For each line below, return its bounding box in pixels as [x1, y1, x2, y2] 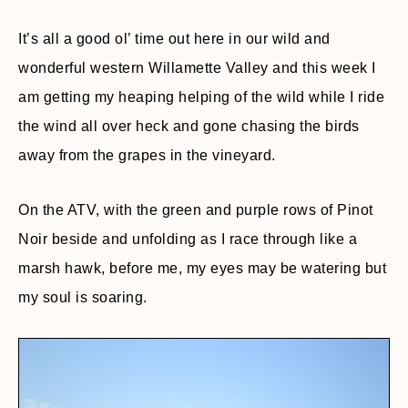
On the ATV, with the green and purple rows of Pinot [18, 202, 373, 219]
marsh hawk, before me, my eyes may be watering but [18, 260, 386, 277]
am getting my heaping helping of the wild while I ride [18, 89, 384, 106]
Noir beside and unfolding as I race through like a [18, 231, 357, 248]
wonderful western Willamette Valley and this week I [18, 60, 376, 76]
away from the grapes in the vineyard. [18, 148, 276, 164]
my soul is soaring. [18, 290, 148, 306]
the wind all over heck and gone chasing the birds [18, 118, 360, 135]
